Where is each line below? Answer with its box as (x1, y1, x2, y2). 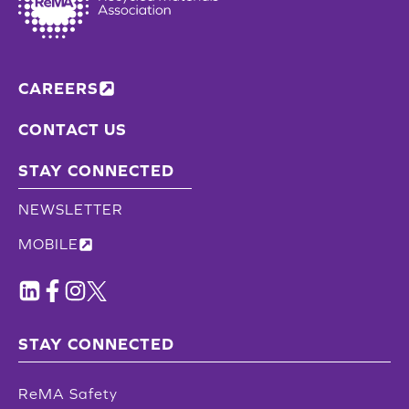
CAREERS (18, 79, 99, 98)
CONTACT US (18, 120, 127, 139)
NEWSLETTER (18, 201, 123, 217)
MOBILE (18, 236, 79, 252)
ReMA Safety (18, 385, 118, 402)
